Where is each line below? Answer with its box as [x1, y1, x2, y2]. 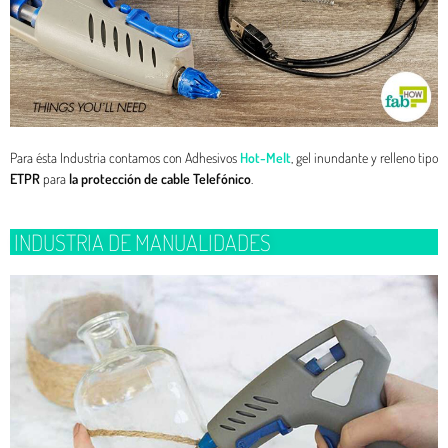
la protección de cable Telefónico [69, 170, 251, 188]
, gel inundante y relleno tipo [291, 149, 438, 167]
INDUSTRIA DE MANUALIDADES [10, 228, 279, 257]
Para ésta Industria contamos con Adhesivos [10, 149, 240, 167]
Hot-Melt [240, 149, 291, 167]
